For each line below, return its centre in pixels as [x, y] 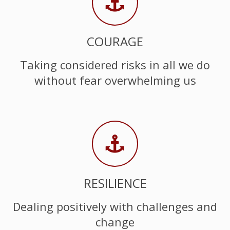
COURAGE [115, 41]
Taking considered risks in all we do [115, 65]
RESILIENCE [115, 183]
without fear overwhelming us [115, 80]
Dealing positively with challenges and [115, 207]
